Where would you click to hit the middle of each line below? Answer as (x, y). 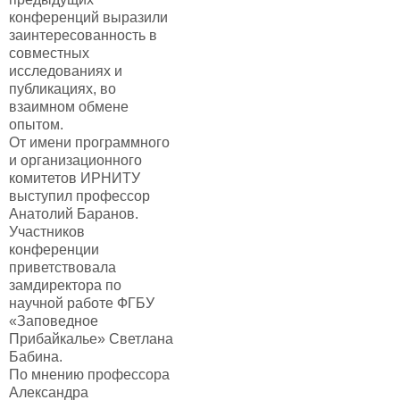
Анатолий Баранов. (74, 214)
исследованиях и (66, 71)
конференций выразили (88, 17)
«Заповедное (54, 321)
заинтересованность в (83, 35)
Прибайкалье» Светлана (91, 339)
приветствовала (62, 267)
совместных (49, 53)
